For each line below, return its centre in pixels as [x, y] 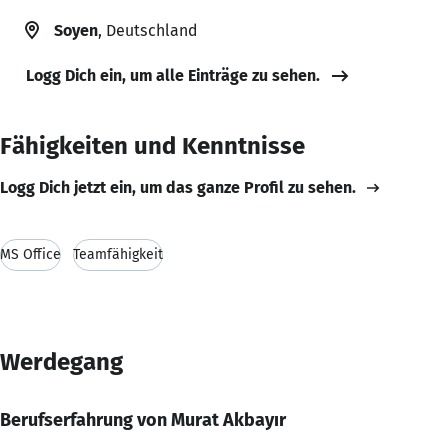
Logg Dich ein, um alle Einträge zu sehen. [173, 75]
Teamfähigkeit [118, 254]
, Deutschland [147, 30]
